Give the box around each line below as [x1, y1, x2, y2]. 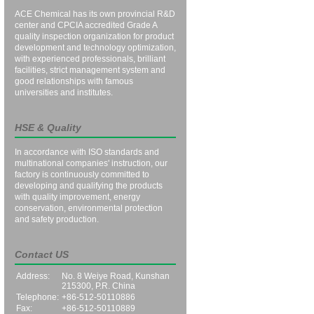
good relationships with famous [15, 76, 133, 86]
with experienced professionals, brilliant [15, 54, 165, 64]
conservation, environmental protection [15, 203, 163, 213]
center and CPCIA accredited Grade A [15, 20, 157, 30]
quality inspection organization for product [15, 32, 174, 41]
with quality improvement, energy [15, 192, 140, 202]
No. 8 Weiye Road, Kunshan [62, 271, 170, 281]
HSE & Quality [15, 122, 81, 133]
